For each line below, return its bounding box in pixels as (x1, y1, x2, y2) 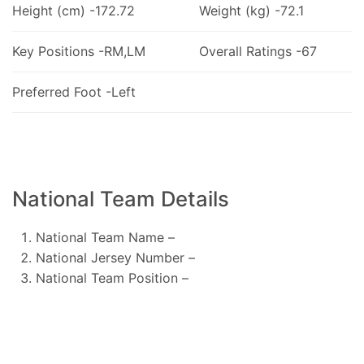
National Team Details (12, 185, 229, 211)
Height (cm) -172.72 (12, 2, 135, 19)
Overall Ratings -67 (198, 42, 317, 59)
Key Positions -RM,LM (12, 42, 145, 59)
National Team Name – (35, 228, 175, 245)
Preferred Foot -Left (12, 83, 136, 100)
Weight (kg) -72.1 (198, 2, 304, 19)
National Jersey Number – (35, 249, 195, 266)
